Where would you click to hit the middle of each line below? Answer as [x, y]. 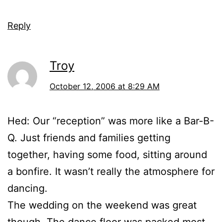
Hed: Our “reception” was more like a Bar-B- [111, 121]
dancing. [28, 189]
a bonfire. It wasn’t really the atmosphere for [111, 172]
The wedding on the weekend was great [102, 205]
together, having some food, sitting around [107, 155]
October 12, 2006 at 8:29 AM [105, 86]
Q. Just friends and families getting [89, 138]
